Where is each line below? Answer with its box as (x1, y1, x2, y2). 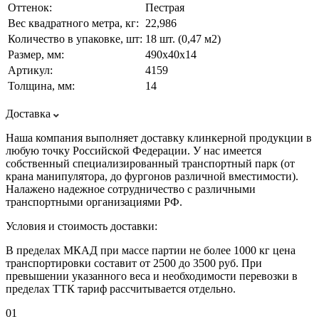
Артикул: (8, 63, 53, 76)
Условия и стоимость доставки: (6, 219, 157, 232)
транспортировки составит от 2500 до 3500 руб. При (6, 256, 262, 269)
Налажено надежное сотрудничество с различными (6, 182, 256, 195)
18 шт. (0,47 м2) (145, 32, 221, 45)
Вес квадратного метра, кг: (8, 16, 139, 29)
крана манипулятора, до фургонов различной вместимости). (6, 169, 298, 182)
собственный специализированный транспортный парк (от (6, 157, 295, 169)
